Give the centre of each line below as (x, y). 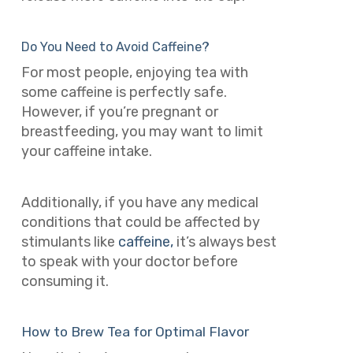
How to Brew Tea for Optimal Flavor (135, 332)
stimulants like (69, 242)
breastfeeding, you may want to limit (142, 132)
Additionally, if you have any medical (139, 202)
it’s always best (225, 242)
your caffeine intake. (88, 152)
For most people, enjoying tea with (134, 73)
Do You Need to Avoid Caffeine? (115, 47)
